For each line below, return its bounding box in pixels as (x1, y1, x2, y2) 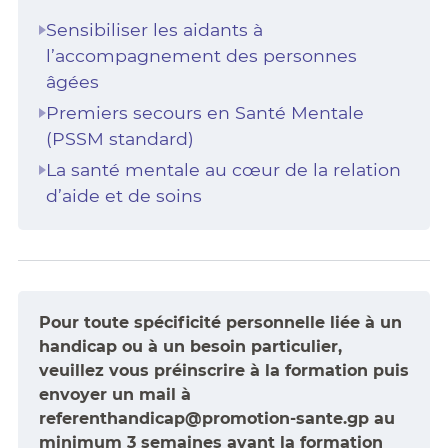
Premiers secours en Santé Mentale (45, 102, 364, 124)
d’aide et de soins (45, 185, 202, 207)
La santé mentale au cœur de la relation (45, 159, 401, 181)
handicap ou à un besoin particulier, (38, 337, 342, 357)
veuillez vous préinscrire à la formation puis (38, 361, 409, 381)
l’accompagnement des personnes (45, 45, 357, 67)
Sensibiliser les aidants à (45, 19, 263, 41)
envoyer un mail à (38, 385, 191, 405)
